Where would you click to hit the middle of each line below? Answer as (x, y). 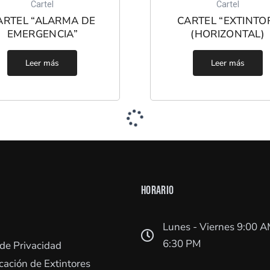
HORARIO (158, 191)
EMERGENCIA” (42, 34)
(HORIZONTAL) (228, 34)
